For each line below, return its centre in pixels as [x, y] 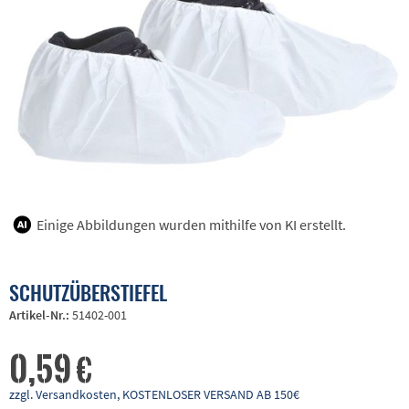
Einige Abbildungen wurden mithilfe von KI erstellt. [191, 225]
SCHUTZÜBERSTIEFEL [88, 293]
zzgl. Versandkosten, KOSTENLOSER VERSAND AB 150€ [154, 395]
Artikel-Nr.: [41, 315]
